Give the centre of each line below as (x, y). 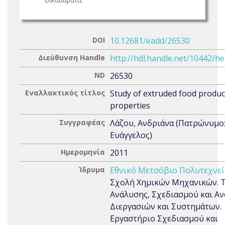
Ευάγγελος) (131, 135)
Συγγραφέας (82, 122)
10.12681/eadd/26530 (150, 41)
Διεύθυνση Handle (72, 58)
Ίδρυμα (92, 170)
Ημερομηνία (83, 152)
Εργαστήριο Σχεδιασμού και (164, 218)
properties (130, 105)
